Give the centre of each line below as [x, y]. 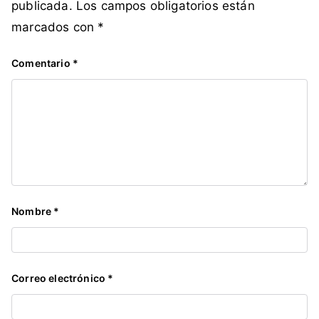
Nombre [33, 211]
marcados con [55, 27]
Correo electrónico [60, 278]
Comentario [42, 63]
